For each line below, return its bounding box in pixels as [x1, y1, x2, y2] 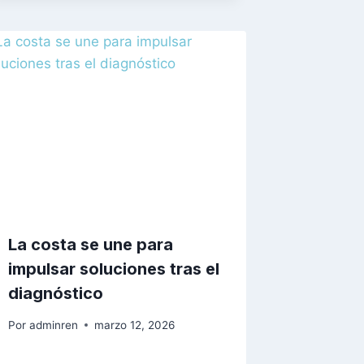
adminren [28, 318, 78, 331]
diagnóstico [8, 284, 104, 304]
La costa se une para [8, 235, 174, 255]
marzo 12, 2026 [93, 318, 175, 331]
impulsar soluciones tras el [8, 259, 220, 279]
